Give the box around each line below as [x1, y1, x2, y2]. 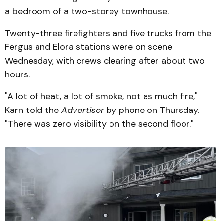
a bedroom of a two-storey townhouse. [5, 5, 169, 17]
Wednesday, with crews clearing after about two [5, 55, 205, 67]
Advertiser [61, 104, 104, 116]
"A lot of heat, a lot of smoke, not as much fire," [5, 90, 198, 102]
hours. [5, 69, 30, 80]
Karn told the [5, 104, 61, 116]
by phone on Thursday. [104, 104, 199, 116]
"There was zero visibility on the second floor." [5, 118, 194, 130]
